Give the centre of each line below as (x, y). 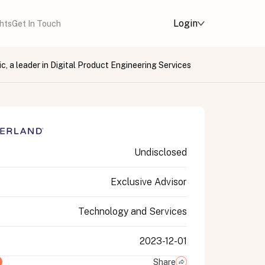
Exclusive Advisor (149, 182)
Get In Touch (36, 24)
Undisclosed (161, 152)
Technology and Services (132, 211)
